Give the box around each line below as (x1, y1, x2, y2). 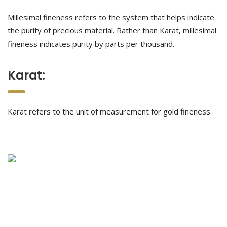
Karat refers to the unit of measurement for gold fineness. (8, 106, 212, 117)
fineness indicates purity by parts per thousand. (8, 39, 174, 49)
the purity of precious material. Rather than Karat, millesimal (8, 25, 216, 35)
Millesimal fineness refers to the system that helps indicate (8, 12, 214, 22)
